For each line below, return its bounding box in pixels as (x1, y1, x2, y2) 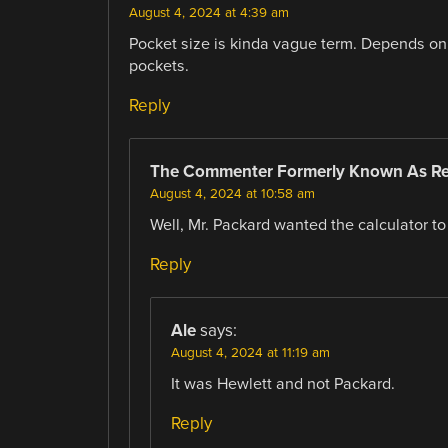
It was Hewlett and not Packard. (170, 374, 395, 395)
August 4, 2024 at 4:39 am (128, 5, 289, 22)
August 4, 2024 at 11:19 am (170, 345, 330, 362)
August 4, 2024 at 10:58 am (149, 186, 315, 203)
